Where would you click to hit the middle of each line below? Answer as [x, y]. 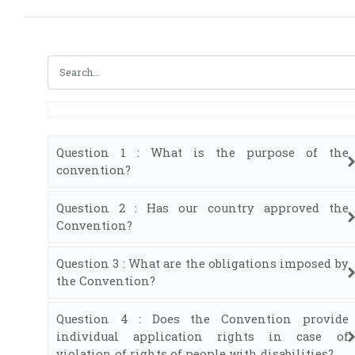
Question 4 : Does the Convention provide [202, 319]
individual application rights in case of [202, 336]
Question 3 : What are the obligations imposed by [202, 263]
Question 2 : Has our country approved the [202, 208]
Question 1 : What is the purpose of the [202, 152]
